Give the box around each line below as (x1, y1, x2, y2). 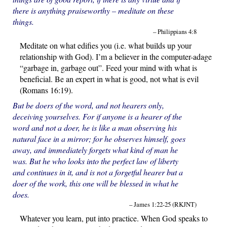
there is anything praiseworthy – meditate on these (12, 5, 174, 16)
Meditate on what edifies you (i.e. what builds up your (19, 40, 192, 51)
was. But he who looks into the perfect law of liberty (12, 155, 178, 166)
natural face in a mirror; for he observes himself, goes (12, 133, 185, 144)
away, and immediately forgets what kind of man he (12, 144, 178, 155)
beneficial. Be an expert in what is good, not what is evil (19, 73, 199, 84)
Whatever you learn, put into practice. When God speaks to (19, 212, 208, 223)
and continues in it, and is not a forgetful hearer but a (12, 166, 183, 177)
